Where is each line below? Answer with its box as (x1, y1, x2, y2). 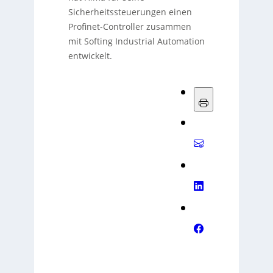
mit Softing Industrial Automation (68, 35, 205, 48)
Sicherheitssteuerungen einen (68, 6, 192, 18)
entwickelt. (68, 50, 112, 62)
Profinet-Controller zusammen (68, 21, 191, 33)
